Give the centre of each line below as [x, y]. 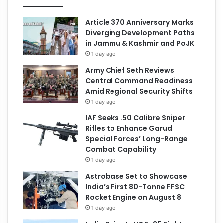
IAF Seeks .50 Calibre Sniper [135, 118]
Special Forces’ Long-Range [137, 139]
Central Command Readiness [139, 80]
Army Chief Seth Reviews [130, 70]
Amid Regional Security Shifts [139, 91]
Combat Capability [121, 149]
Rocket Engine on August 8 [133, 197]
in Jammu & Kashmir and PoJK [140, 43]
